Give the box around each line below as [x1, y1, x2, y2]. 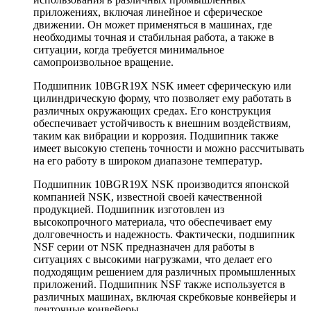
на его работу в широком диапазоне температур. [33, 154, 262, 167]
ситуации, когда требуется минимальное [33, 43, 224, 56]
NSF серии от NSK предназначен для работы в [33, 240, 255, 253]
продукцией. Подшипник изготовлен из [33, 203, 224, 215]
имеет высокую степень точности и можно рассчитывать [33, 142, 304, 154]
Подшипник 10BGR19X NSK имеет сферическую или [33, 79, 292, 92]
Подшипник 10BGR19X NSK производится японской [33, 178, 289, 190]
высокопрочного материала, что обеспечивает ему [33, 215, 272, 228]
